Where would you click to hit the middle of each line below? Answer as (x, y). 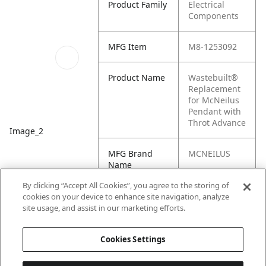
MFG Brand (131, 153)
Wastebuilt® (213, 77)
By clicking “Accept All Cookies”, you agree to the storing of (126, 185)
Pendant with (215, 111)
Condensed (131, 218)
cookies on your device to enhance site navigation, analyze (126, 197)
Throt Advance (217, 123)
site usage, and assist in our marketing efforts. (104, 208)
